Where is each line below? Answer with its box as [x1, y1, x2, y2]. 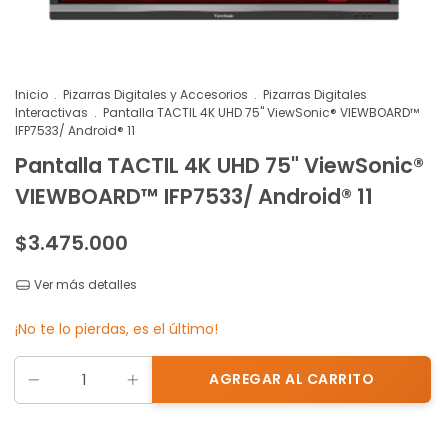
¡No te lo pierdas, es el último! [15, 319, 218, 340]
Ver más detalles [30, 276, 137, 294]
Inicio [15, 86, 48, 104]
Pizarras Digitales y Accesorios [63, 86, 251, 104]
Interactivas [15, 104, 88, 122]
